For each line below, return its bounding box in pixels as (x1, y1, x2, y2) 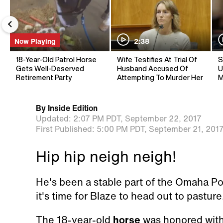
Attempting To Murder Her (117, 74, 203, 82)
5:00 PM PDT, (96, 123, 147, 135)
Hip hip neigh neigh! (35, 145, 176, 168)
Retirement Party (16, 74, 72, 82)
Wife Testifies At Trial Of (117, 56, 197, 64)
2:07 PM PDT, (73, 112, 123, 125)
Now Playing (14, 36, 55, 47)
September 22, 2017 (124, 112, 202, 125)
